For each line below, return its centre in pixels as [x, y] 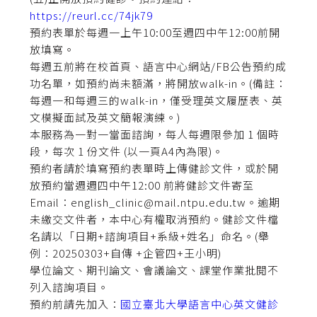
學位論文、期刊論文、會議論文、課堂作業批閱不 [155, 270]
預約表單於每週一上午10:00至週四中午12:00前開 [155, 33]
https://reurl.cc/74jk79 [92, 16]
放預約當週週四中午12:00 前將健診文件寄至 [142, 185]
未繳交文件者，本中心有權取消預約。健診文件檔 [155, 219]
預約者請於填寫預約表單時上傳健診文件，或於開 [155, 168]
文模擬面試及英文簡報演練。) [105, 117]
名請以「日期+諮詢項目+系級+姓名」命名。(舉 [150, 236]
